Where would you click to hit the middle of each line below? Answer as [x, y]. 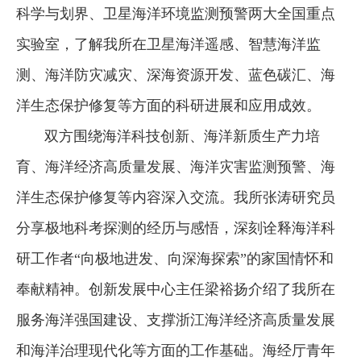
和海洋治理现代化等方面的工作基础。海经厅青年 [176, 350]
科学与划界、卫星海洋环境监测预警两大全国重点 [176, 13]
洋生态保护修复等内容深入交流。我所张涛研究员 [176, 197]
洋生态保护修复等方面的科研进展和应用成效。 [168, 105]
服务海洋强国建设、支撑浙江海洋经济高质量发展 [176, 320]
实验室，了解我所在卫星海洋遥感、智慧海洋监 [168, 44]
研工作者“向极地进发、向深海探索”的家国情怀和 [175, 258]
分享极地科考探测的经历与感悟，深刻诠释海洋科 [176, 228]
